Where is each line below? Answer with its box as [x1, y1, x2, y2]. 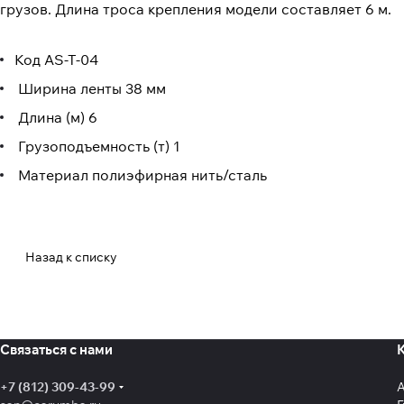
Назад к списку [25, 249, 117, 266]
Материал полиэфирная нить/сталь [14, 166, 267, 185]
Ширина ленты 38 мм [14, 79, 166, 98]
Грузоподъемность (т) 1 [14, 137, 180, 156]
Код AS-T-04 [14, 50, 98, 69]
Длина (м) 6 [14, 108, 97, 127]
